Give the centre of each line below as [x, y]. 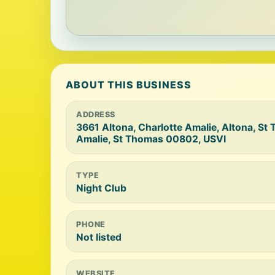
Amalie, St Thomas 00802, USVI [151, 139]
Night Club [101, 188]
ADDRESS [96, 114]
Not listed [99, 237]
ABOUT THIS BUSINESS [129, 85]
